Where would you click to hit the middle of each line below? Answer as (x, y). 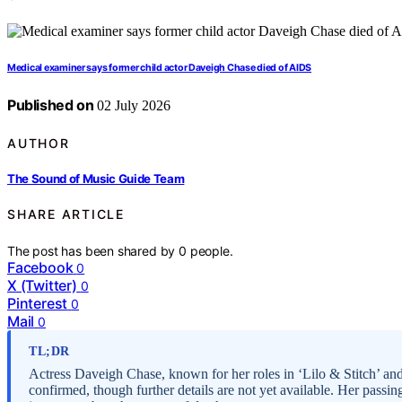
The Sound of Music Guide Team (96, 178)
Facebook (40, 267)
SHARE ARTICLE (66, 214)
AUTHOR (39, 143)
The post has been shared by (93, 250)
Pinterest (38, 303)
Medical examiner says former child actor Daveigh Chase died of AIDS (160, 68)
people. (211, 250)
